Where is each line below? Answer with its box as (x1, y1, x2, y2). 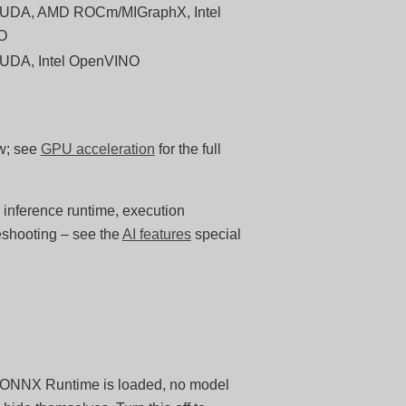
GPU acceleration (40, 141, 155, 157)
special (190, 227, 241, 242)
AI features (121, 227, 191, 242)
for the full (154, 141, 221, 157)
